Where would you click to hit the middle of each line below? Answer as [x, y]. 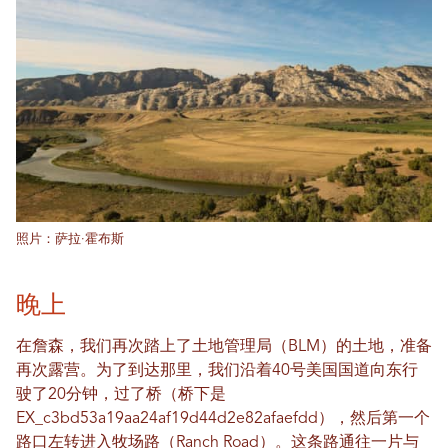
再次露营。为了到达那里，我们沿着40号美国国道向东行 [217, 370]
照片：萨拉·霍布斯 [70, 239]
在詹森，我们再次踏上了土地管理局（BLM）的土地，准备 [224, 346]
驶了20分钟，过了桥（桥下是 [121, 394]
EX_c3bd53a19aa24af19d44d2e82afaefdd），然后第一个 [223, 418]
